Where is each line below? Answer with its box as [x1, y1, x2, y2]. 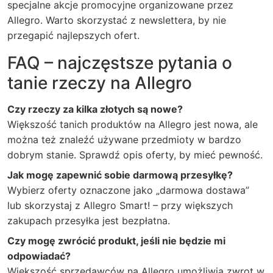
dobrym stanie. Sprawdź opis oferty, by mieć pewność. [7, 149, 263, 161]
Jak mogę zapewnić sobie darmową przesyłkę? [7, 169, 233, 181]
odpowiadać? [7, 250, 71, 262]
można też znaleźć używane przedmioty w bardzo [7, 133, 241, 146]
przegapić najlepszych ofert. [7, 29, 140, 41]
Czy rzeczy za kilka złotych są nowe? [7, 103, 183, 115]
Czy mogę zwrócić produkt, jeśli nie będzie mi [7, 235, 225, 247]
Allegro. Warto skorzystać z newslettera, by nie [7, 14, 226, 26]
